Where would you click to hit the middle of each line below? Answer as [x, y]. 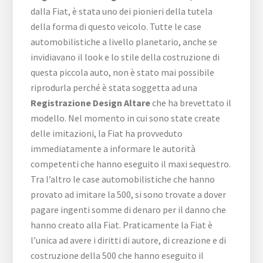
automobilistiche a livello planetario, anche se [124, 42]
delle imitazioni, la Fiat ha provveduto [107, 134]
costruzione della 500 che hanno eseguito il [117, 256]
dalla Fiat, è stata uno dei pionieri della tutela [122, 11]
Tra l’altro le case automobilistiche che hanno [123, 179]
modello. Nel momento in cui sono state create [126, 118]
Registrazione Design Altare [91, 103]
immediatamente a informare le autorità [113, 149]
